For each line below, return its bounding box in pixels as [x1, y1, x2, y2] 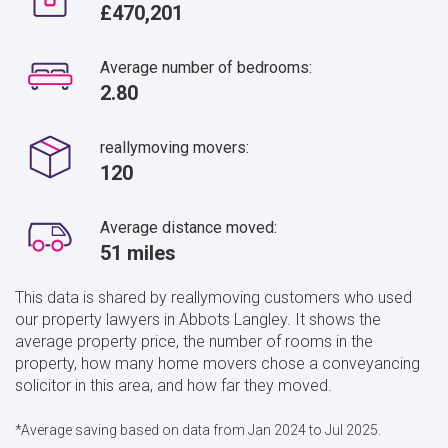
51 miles [100, 240, 176, 265]
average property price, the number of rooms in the [15, 331, 373, 351]
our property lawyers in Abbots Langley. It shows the [15, 309, 381, 329]
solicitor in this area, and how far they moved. [15, 375, 332, 395]
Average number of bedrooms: [100, 57, 312, 77]
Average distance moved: [100, 217, 277, 237]
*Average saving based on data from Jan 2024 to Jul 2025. [15, 421, 381, 438]
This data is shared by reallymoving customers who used [15, 287, 412, 307]
